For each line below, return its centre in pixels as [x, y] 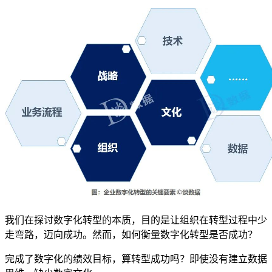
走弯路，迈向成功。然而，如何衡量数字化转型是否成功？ [131, 234]
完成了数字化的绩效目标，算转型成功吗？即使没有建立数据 [136, 259]
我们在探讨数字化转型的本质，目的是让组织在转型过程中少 [136, 220]
